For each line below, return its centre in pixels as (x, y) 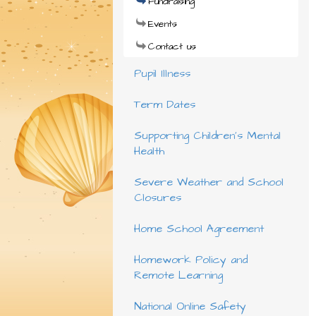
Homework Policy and (190, 260)
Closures (157, 197)
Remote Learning (178, 275)
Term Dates (164, 104)
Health (149, 151)
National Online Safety (190, 306)
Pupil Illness (162, 73)
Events (162, 24)
